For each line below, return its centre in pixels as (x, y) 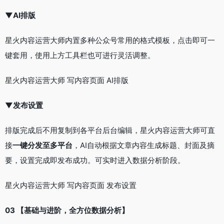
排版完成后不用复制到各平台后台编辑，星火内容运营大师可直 (110, 130)
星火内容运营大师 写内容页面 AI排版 (67, 80)
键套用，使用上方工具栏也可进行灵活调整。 (80, 55)
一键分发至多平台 (42, 145)
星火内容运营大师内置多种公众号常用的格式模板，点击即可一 (110, 40)
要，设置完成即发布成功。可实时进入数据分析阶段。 (95, 160)
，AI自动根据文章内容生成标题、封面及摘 (143, 145)
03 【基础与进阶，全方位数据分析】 (67, 210)
